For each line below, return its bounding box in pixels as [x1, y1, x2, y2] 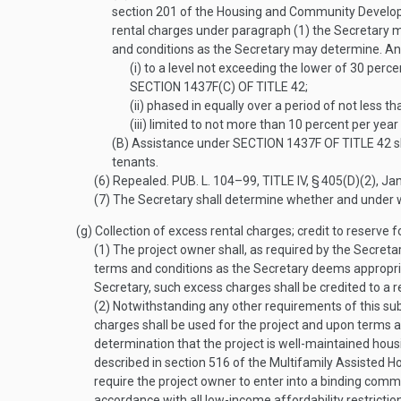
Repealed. [110, 174, 172, 188]
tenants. [112, 155, 158, 169]
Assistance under [129, 136, 233, 150]
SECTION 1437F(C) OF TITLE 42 [130, 80, 305, 94]
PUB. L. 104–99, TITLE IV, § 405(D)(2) [172, 174, 376, 188]
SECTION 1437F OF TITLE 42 [233, 136, 391, 150]
